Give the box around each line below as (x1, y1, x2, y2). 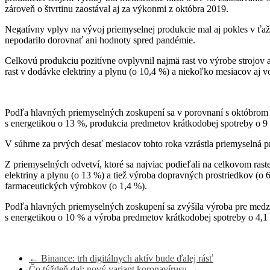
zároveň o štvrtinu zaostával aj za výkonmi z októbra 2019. (5, 4, 228, 14)
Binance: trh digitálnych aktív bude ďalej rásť (39, 253, 213, 264)
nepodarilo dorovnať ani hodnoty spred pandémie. (5, 35, 195, 46)
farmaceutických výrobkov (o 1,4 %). (5, 181, 147, 192)
